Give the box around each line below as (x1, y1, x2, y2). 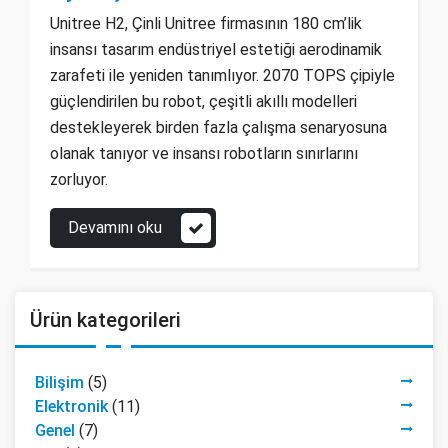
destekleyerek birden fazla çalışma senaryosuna (50, 118, 387, 138)
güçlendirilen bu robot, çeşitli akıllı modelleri (50, 92, 357, 112)
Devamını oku (68, 218, 162, 238)
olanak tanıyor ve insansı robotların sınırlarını (50, 144, 358, 164)
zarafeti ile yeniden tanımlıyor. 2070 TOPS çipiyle (50, 66, 395, 86)
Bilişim (35, 373, 84, 393)
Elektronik (35, 397, 108, 417)
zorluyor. (50, 170, 108, 190)
